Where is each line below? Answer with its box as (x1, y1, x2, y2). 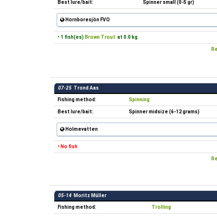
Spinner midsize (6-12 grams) (129, 109, 200, 114)
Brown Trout (85, 34, 115, 40)
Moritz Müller (72, 193, 107, 198)
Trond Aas (72, 85, 99, 91)
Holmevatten (64, 126, 98, 132)
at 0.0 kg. (115, 34, 139, 40)
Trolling (152, 204, 171, 210)
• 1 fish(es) (58, 34, 85, 40)
